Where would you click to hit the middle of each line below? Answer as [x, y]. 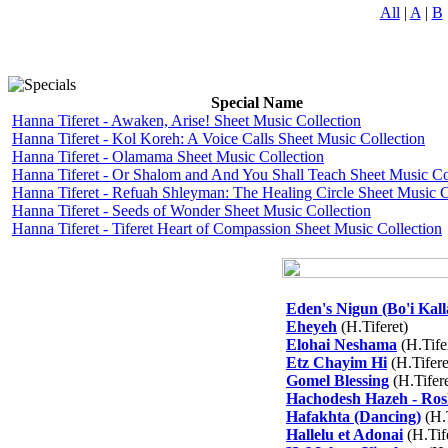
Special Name [256, 102]
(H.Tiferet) [372, 326]
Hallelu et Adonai [344, 434]
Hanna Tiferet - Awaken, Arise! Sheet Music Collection [186, 120]
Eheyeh [311, 326]
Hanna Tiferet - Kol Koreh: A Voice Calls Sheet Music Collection [218, 138]
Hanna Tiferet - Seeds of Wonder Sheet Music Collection [191, 210]
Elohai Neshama [341, 344]
